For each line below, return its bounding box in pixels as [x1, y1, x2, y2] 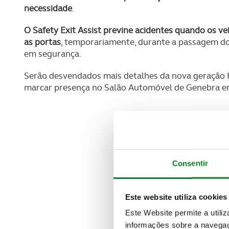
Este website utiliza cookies [125, 192, 227, 201]
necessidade [24, 2, 72, 14]
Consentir [172, 158, 208, 168]
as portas [24, 36, 61, 48]
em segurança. [24, 48, 81, 59]
